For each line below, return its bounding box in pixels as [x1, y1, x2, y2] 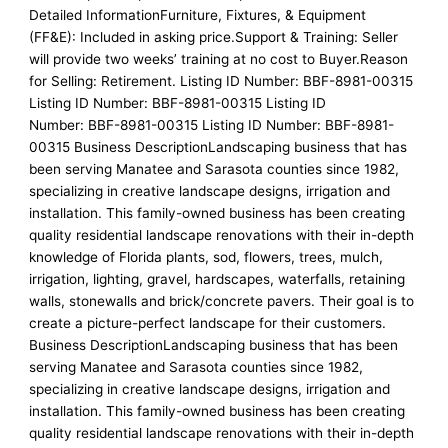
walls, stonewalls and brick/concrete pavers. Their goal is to [29, 293, 415, 310]
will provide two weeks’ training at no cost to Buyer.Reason [29, 51, 409, 68]
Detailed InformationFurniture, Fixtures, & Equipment [29, 7, 367, 24]
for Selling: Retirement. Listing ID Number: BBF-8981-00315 [29, 73, 414, 90]
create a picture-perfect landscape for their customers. [29, 315, 387, 332]
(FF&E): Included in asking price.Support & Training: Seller [29, 29, 399, 46]
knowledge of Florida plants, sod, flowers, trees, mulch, [29, 249, 384, 266]
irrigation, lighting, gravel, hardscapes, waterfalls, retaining [29, 271, 406, 288]
